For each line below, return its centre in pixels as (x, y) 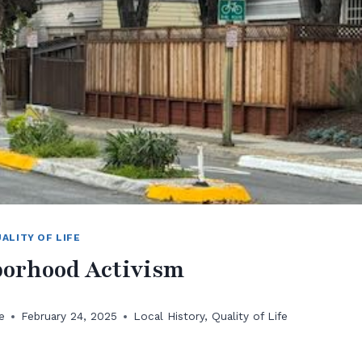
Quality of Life (250, 316)
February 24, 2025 (69, 316)
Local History (169, 316)
